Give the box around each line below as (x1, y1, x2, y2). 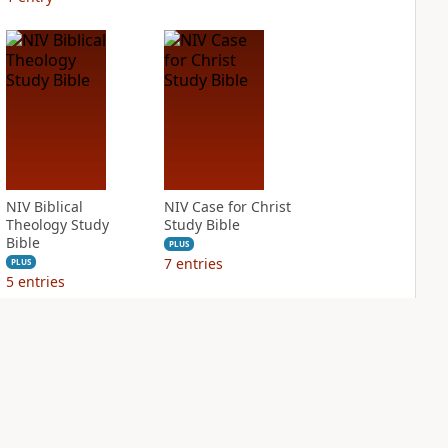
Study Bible (163, 215, 240, 234)
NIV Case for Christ (163, 197, 291, 216)
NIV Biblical (5, 197, 83, 216)
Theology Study (5, 215, 109, 234)
